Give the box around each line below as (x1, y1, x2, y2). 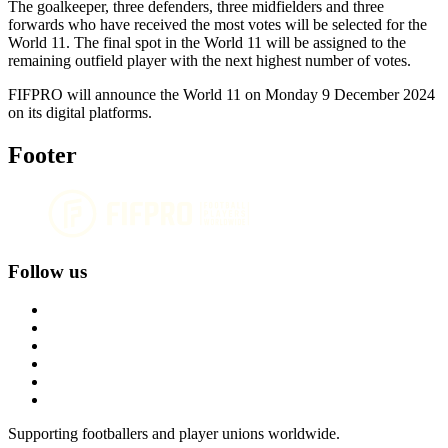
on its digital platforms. (8, 104, 152, 122)
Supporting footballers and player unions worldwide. (8, 425, 340, 443)
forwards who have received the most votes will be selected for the (8, 16, 427, 34)
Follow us (8, 260, 87, 282)
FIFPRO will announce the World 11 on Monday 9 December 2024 (8, 86, 435, 104)
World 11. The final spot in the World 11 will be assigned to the (8, 34, 406, 52)
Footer (8, 142, 77, 168)
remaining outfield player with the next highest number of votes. (8, 52, 411, 70)
